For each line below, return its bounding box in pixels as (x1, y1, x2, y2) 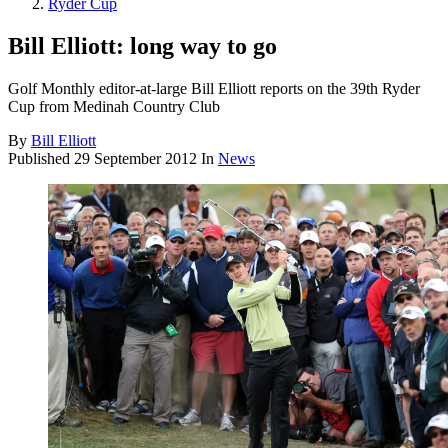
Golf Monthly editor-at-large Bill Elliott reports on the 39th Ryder (8, 80, 420, 98)
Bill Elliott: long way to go (8, 33, 277, 60)
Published (8, 150, 74, 168)
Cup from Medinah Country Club (8, 98, 220, 116)
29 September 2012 (74, 150, 197, 168)
